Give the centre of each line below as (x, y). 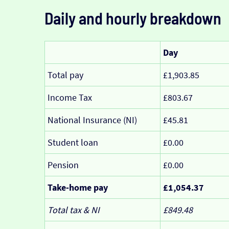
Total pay (65, 75)
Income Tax (70, 97)
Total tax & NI (73, 210)
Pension (63, 165)
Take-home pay (77, 187)
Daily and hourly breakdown (133, 18)
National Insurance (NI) (92, 120)
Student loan (73, 142)
